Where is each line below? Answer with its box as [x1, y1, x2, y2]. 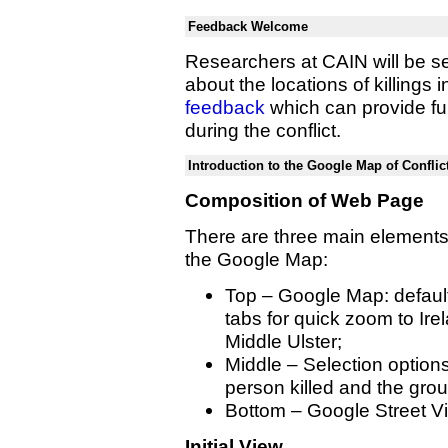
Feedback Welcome [188, 19, 308, 34]
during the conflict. [185, 119, 341, 141]
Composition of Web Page [185, 189, 424, 211]
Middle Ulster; [225, 330, 342, 352]
